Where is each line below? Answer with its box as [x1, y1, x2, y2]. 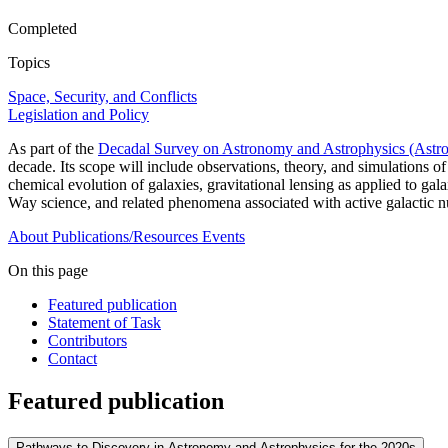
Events [202, 228, 245, 246]
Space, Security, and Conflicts [8, 88, 197, 106]
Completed [8, 20, 77, 38]
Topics [8, 54, 50, 72]
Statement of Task [48, 314, 161, 332]
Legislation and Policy [8, 106, 149, 124]
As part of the [8, 140, 98, 158]
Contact [48, 350, 97, 368]
